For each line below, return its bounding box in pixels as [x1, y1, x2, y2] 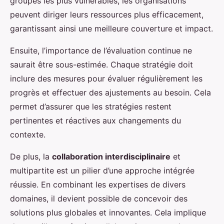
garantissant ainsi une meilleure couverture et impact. [10, 23, 213, 33]
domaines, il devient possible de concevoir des [10, 193, 187, 203]
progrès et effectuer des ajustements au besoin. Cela [10, 87, 211, 97]
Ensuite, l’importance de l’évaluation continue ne [10, 45, 192, 55]
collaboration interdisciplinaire [52, 151, 170, 161]
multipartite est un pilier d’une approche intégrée [10, 165, 194, 175]
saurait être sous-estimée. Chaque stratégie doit [10, 59, 193, 69]
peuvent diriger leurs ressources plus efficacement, [10, 9, 203, 19]
